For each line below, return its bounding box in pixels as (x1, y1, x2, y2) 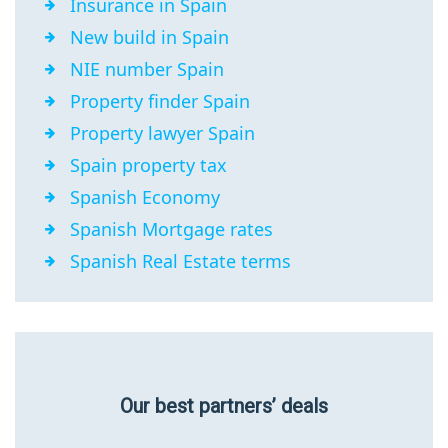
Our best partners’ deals (120, 394, 328, 419)
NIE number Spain (70, 57, 224, 82)
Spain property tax (70, 153, 227, 178)
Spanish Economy (70, 185, 220, 210)
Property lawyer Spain (70, 121, 255, 146)
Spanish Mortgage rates (70, 217, 273, 242)
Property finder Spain (70, 89, 250, 114)
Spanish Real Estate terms (70, 249, 291, 274)
